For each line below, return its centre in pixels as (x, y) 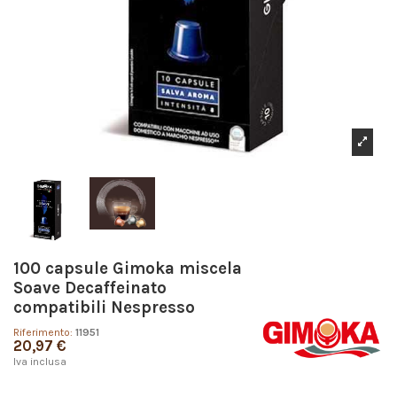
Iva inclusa (40, 362)
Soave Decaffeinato (90, 288)
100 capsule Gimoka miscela (128, 268)
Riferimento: (43, 333)
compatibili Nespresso (104, 307)
